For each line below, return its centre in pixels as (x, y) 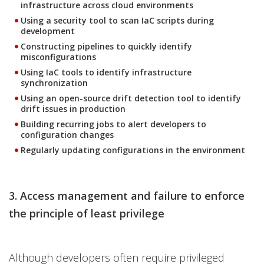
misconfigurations (58, 57)
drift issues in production (73, 109)
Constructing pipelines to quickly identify (106, 46)
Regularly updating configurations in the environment (133, 150)
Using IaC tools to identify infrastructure (106, 72)
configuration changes (67, 135)
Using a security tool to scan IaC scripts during (117, 20)
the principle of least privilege (87, 213)
